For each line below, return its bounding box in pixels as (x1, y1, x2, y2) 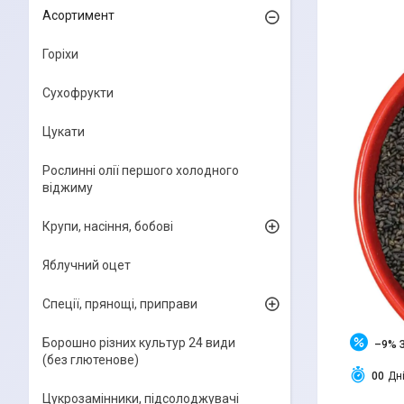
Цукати (42, 124, 85, 139)
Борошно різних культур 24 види (42, 335, 235, 350)
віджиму (42, 180, 93, 195)
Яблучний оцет (42, 258, 131, 272)
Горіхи (42, 47, 78, 61)
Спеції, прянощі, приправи (42, 297, 197, 311)
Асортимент (42, 8, 115, 23)
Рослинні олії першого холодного (42, 163, 239, 178)
